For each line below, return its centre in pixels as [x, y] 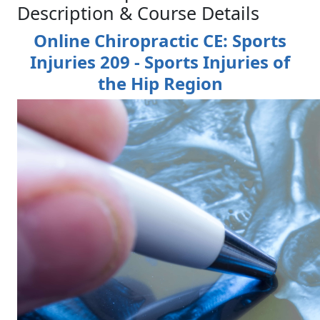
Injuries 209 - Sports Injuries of [160, 62]
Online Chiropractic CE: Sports [160, 41]
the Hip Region [160, 84]
